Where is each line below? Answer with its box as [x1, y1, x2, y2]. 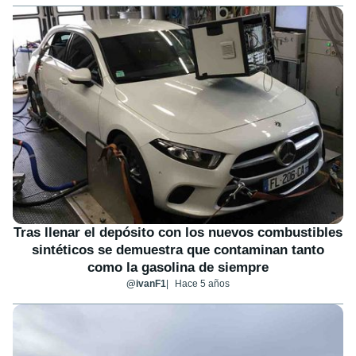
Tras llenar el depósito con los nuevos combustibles [14, 225, 342, 241]
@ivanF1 [126, 278, 166, 290]
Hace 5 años [175, 278, 230, 290]
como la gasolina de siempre [87, 260, 269, 276]
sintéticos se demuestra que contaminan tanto [32, 242, 324, 258]
